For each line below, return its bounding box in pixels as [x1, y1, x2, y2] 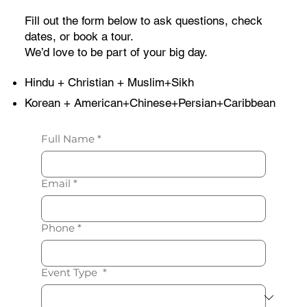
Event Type [40, 265, 100, 279]
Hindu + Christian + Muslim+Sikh [25, 75, 195, 89]
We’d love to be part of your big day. [24, 45, 208, 59]
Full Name [40, 132, 95, 145]
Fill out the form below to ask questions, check [24, 13, 262, 27]
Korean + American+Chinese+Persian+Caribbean [25, 96, 276, 110]
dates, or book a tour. [24, 29, 134, 43]
